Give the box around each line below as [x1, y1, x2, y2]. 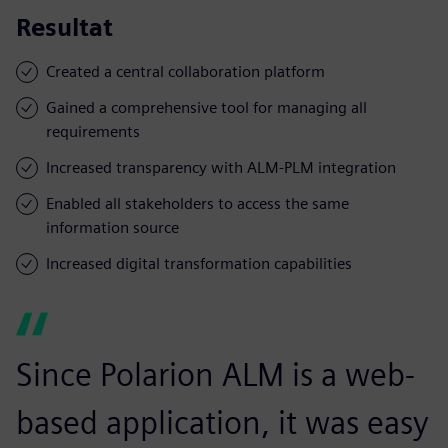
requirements [46, 121, 140, 141]
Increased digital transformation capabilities [46, 253, 352, 273]
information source [46, 217, 179, 237]
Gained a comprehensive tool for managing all [46, 97, 367, 117]
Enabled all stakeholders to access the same [46, 193, 349, 213]
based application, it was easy [16, 402, 429, 442]
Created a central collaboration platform [46, 61, 325, 81]
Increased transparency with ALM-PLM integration [46, 157, 396, 177]
